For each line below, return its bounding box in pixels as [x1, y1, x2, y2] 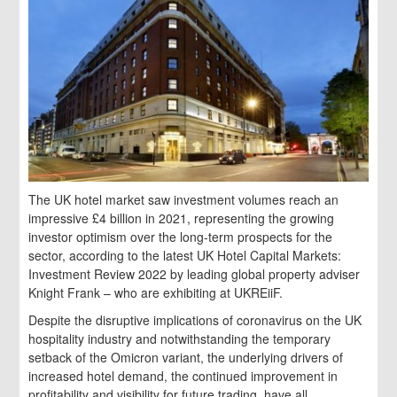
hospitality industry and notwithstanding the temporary [28, 330, 331, 348]
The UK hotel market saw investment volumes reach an [28, 191, 339, 209]
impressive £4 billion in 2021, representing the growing [28, 209, 335, 228]
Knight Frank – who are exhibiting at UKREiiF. [28, 284, 284, 302]
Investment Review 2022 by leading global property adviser [28, 265, 361, 284]
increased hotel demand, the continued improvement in [28, 367, 339, 385]
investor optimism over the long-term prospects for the [28, 228, 333, 246]
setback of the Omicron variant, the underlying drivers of [28, 348, 344, 367]
